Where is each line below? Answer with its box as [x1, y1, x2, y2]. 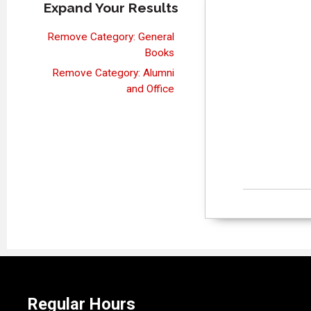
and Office [126, 82, 175, 95]
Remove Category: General [47, 30, 175, 43]
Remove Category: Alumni [52, 66, 175, 79]
